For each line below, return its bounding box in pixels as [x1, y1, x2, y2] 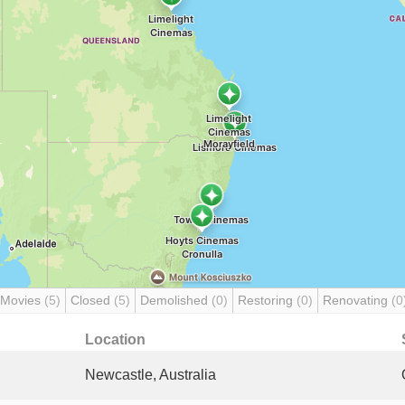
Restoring [238, 293, 297, 307]
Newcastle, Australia [85, 367, 216, 382]
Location [85, 332, 146, 347]
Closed [71, 293, 114, 307]
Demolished [140, 293, 212, 307]
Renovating [323, 293, 391, 307]
